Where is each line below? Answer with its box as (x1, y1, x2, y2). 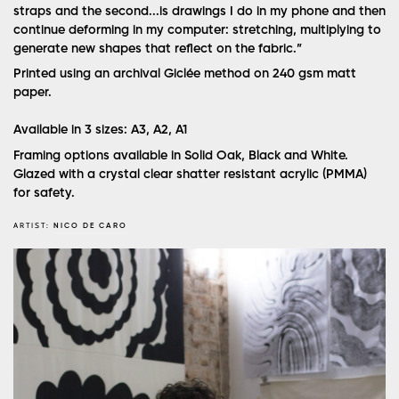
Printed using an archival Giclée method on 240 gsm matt (13, 68, 356, 81)
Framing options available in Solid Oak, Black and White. (13, 149, 348, 162)
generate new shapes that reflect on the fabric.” (13, 43, 302, 56)
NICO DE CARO (53, 221, 127, 230)
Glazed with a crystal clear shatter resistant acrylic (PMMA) (13, 167, 367, 181)
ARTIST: (13, 220, 53, 230)
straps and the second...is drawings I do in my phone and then (13, 5, 386, 19)
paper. (13, 86, 52, 100)
